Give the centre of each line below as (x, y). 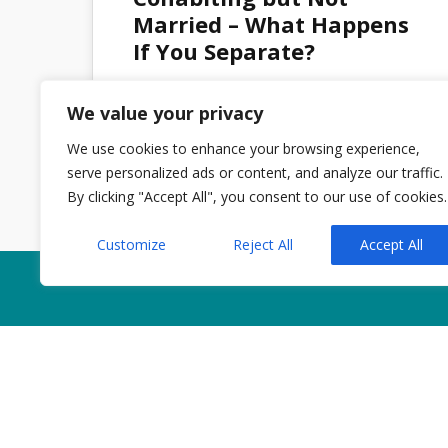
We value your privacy (165, 113)
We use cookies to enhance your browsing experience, (243, 148)
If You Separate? (224, 50)
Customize (131, 244)
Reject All (262, 244)
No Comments (211, 147)
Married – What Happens (271, 23)
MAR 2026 (147, 12)
